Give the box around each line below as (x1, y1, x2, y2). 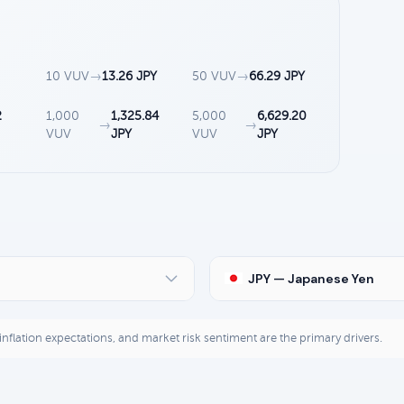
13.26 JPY (102, 69, 158, 83)
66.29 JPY (249, 69, 306, 83)
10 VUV (46, 69, 90, 83)
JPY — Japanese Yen (248, 270, 374, 287)
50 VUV (192, 69, 237, 83)
